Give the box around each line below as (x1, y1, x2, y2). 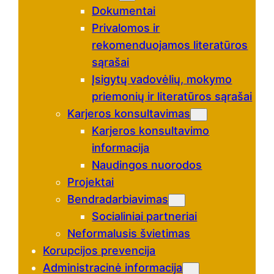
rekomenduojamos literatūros (92, 38, 248, 51)
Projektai (67, 175, 114, 188)
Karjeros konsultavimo (92, 124, 210, 137)
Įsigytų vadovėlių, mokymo (92, 72, 232, 86)
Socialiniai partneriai (92, 209, 198, 223)
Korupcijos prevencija (43, 243, 156, 257)
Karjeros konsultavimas (67, 106, 191, 120)
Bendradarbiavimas (67, 192, 169, 206)
